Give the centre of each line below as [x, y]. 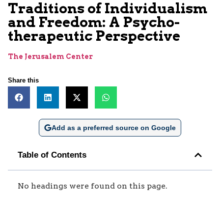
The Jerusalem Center [50, 56]
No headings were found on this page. [93, 186]
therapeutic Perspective [94, 36]
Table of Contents [52, 155]
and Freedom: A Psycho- [94, 22]
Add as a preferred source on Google [113, 127]
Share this [23, 80]
